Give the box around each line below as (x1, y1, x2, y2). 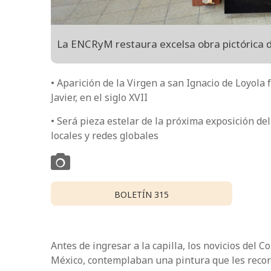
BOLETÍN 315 (114, 188, 169, 200)
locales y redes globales (51, 128, 158, 142)
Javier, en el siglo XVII (51, 90, 148, 104)
